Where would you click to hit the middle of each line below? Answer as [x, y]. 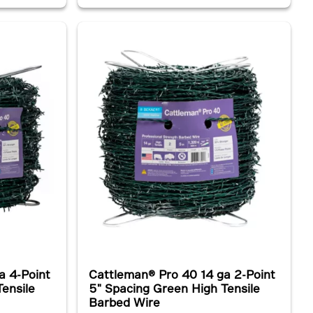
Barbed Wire [124, 302]
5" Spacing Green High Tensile [174, 288]
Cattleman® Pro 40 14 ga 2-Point [182, 274]
